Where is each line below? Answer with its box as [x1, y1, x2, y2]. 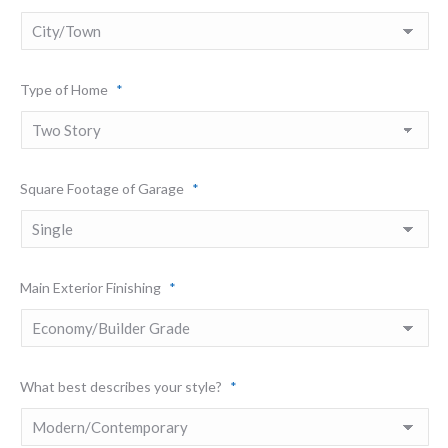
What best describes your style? [20, 378, 222, 395]
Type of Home [20, 81, 108, 98]
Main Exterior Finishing [20, 279, 161, 296]
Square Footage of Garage [20, 180, 184, 197]
